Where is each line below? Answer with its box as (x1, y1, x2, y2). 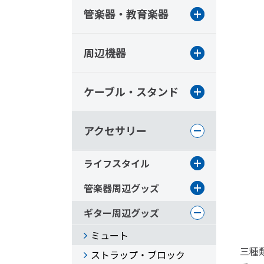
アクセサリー (84, 123, 147, 138)
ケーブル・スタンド (84, 84, 179, 99)
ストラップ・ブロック (91, 247, 185, 262)
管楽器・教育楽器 (84, 6, 169, 21)
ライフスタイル (84, 156, 150, 170)
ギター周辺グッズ (84, 206, 159, 220)
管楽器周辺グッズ (84, 181, 159, 195)
